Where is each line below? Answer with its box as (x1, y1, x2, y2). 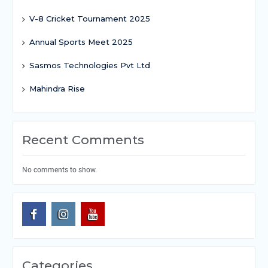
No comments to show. (22, 165, 97, 174)
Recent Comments (22, 132, 144, 147)
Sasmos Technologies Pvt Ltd (29, 60, 150, 70)
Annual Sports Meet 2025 (29, 36, 133, 47)
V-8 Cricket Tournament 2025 (29, 13, 150, 23)
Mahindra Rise (29, 83, 85, 93)
